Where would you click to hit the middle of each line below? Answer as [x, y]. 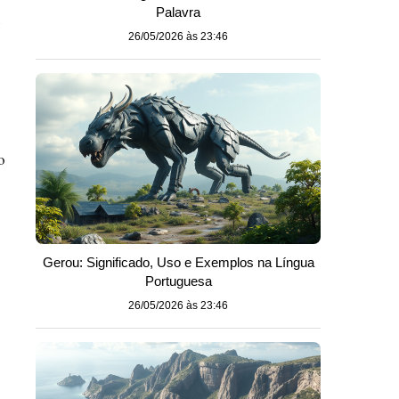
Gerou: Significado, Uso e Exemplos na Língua [178, 262]
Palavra [178, 12]
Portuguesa [178, 281]
